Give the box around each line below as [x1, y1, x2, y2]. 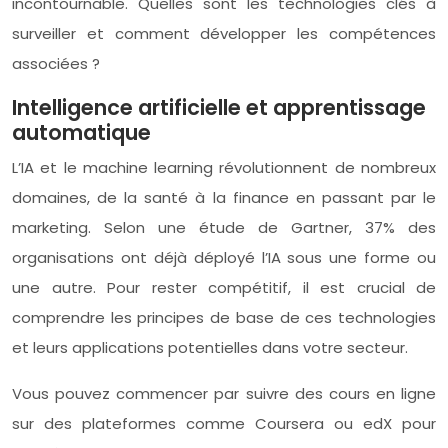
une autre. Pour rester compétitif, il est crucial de [12, 276, 436, 298]
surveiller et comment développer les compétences [12, 22, 436, 44]
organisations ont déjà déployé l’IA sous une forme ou [12, 246, 436, 268]
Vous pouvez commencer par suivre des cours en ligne [12, 382, 436, 404]
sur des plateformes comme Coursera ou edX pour [12, 412, 436, 434]
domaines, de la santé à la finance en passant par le [12, 186, 436, 208]
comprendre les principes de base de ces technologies [12, 306, 436, 328]
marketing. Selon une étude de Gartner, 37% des [12, 216, 436, 238]
